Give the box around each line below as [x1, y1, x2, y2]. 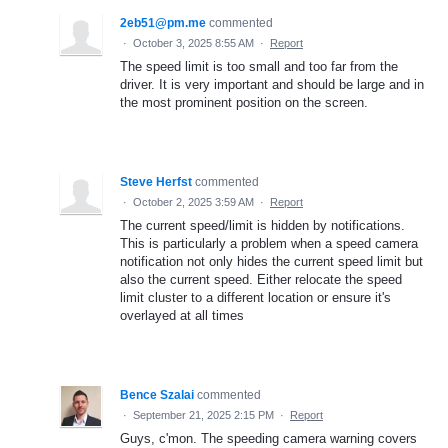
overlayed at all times [120, 308, 244, 324]
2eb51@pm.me [120, 16, 206, 31]
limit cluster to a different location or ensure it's [120, 290, 391, 306]
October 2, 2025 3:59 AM [133, 196, 254, 209]
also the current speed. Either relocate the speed [120, 272, 402, 288]
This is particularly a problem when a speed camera [120, 236, 418, 252]
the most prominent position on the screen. [120, 95, 368, 111]
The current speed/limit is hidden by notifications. [120, 218, 405, 234]
